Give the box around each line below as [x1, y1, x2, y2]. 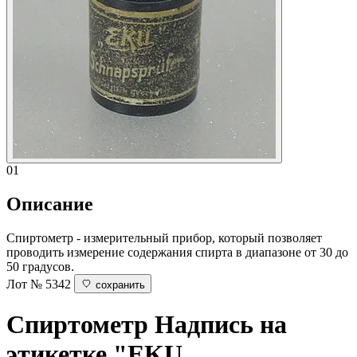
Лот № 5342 [6, 277, 71, 291]
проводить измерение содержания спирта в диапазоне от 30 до [6, 245, 348, 259]
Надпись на [155, 310, 287, 339]
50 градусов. [6, 259, 74, 273]
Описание [6, 193, 93, 214]
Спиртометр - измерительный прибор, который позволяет [6, 230, 322, 245]
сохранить [96, 278, 145, 291]
